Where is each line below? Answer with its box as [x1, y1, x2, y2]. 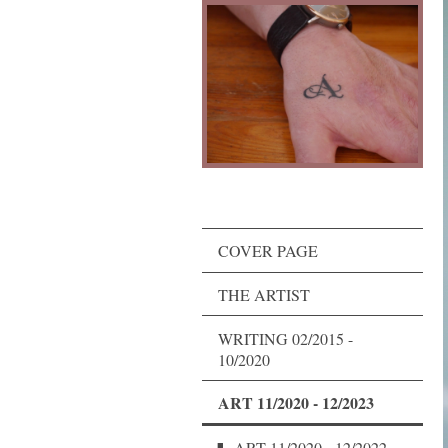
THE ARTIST [218, 283, 310, 305]
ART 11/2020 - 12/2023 [218, 391, 374, 415]
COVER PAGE [218, 240, 318, 262]
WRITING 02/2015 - [218, 327, 353, 349]
